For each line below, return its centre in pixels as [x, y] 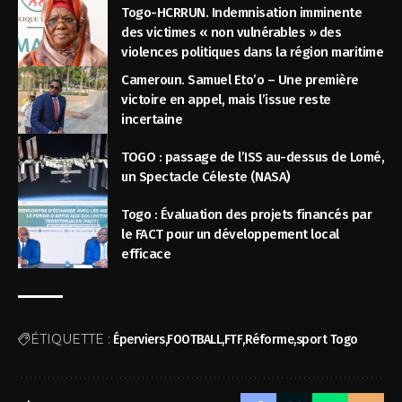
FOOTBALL [195, 339]
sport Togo [327, 339]
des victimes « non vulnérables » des [232, 33]
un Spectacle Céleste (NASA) [206, 177]
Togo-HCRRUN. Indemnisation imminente [242, 13]
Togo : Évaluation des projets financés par [247, 215]
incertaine [152, 120]
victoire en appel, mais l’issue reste [226, 100]
